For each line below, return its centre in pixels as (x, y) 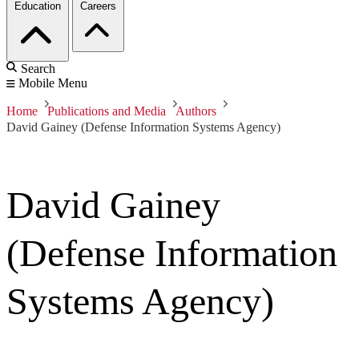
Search (38, 69)
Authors (196, 111)
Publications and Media (107, 111)
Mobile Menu (53, 83)
